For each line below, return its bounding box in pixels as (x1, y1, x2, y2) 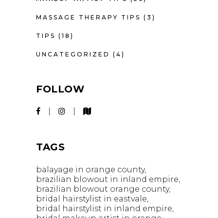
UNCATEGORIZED (36, 50, 110, 58)
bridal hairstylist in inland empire (36, 203, 172, 213)
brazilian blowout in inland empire (36, 174, 179, 184)
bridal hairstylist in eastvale (36, 194, 147, 203)
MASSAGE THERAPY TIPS (36, 13, 141, 21)
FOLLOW (36, 83, 84, 95)
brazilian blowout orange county (36, 184, 169, 194)
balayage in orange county (36, 164, 145, 174)
